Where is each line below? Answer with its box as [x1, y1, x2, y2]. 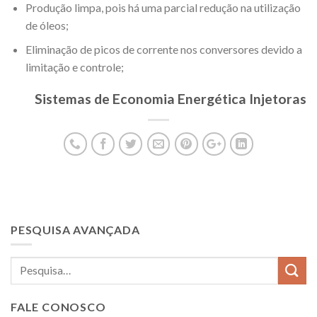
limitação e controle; [25, 60, 124, 74]
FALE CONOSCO [11, 299, 106, 313]
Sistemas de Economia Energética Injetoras [35, 91, 306, 108]
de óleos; [25, 18, 69, 32]
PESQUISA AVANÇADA [11, 223, 140, 237]
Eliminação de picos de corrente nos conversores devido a [25, 42, 302, 57]
